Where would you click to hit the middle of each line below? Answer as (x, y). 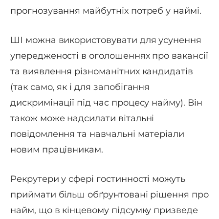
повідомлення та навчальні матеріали (98, 134)
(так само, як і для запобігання (80, 87)
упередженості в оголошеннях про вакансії (109, 55)
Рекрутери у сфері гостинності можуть (98, 179)
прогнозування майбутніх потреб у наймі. (106, 11)
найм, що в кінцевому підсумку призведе (104, 210)
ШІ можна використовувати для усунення (106, 40)
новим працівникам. (57, 149)
